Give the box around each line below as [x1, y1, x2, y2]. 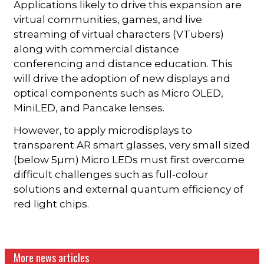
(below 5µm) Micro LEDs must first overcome [14, 153, 245, 166]
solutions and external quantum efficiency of [14, 183, 244, 195]
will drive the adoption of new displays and [14, 72, 231, 84]
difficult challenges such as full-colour [14, 168, 209, 180]
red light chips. [14, 197, 90, 210]
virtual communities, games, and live [14, 13, 203, 25]
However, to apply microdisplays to [14, 124, 193, 136]
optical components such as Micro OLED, [14, 87, 224, 99]
